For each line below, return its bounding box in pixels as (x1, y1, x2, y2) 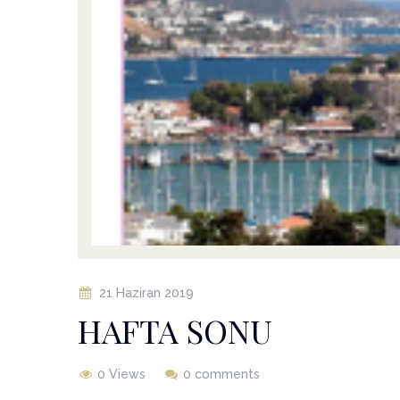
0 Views (97, 366, 146, 381)
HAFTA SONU (78, 308, 272, 352)
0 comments (183, 366, 260, 381)
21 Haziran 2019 (99, 285, 194, 300)
